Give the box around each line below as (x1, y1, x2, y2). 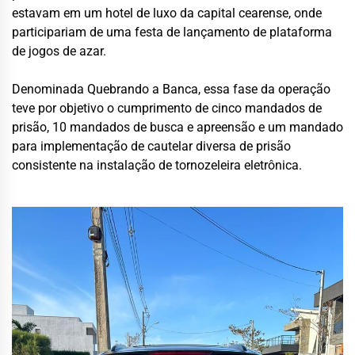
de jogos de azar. (12, 44, 106, 59)
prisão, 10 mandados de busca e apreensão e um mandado (12, 120, 343, 135)
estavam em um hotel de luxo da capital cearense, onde (12, 6, 322, 21)
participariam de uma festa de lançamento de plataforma (12, 25, 332, 40)
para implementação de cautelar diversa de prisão (12, 139, 291, 154)
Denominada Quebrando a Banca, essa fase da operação (12, 82, 330, 97)
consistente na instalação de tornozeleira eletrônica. (12, 158, 302, 173)
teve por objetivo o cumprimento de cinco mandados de (12, 101, 322, 116)
